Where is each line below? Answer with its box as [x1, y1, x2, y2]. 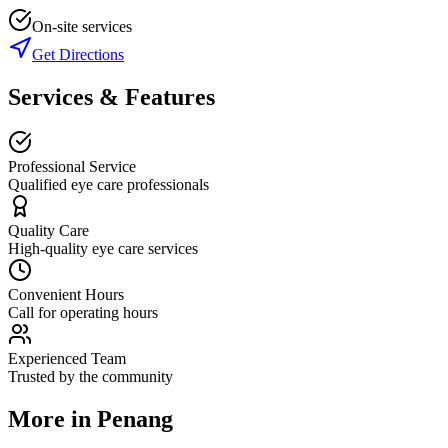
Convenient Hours [8, 286, 124, 304]
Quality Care [8, 222, 89, 240]
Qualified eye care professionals [8, 176, 209, 194]
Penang [97, 406, 173, 433]
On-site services [32, 17, 132, 35]
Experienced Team [8, 350, 126, 368]
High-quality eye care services [8, 240, 198, 258]
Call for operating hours [8, 304, 158, 322]
